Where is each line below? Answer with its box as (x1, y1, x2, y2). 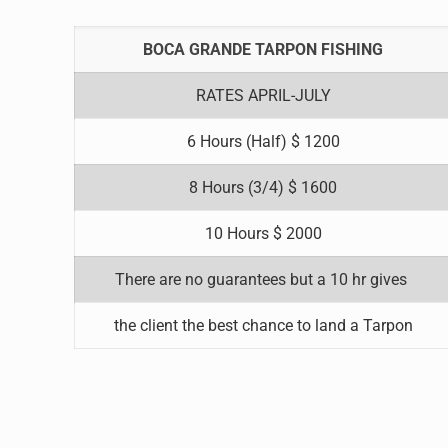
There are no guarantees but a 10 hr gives (115, 270, 412, 289)
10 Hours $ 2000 (204, 224, 322, 243)
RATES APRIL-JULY (195, 86, 331, 105)
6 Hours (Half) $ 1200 (186, 132, 340, 151)
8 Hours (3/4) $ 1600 (189, 178, 338, 197)
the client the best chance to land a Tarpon (113, 316, 413, 335)
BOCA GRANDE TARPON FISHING (143, 40, 384, 59)
